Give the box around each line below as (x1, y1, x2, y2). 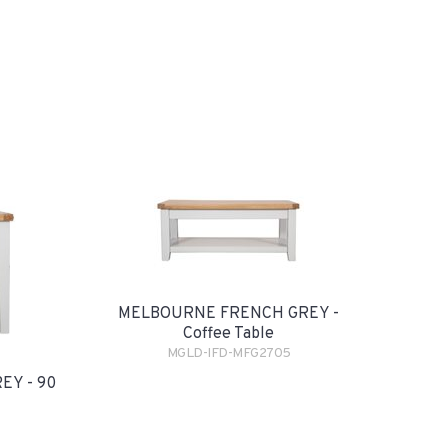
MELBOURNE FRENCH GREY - (118, 304, 339, 324)
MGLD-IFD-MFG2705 (166, 345, 291, 362)
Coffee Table (183, 324, 274, 344)
